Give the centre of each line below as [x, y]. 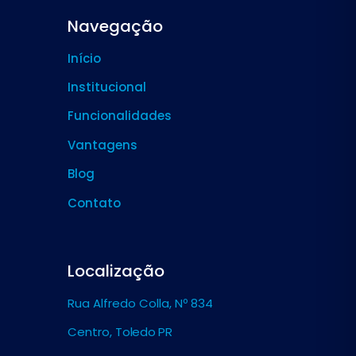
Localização [116, 271]
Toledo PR [144, 332]
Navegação [115, 26]
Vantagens [103, 145]
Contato [94, 203]
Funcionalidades [120, 116]
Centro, [91, 332]
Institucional [107, 87]
